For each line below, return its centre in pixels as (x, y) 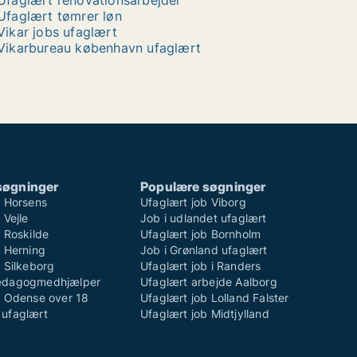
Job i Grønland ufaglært (204, 250)
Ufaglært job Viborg (193, 202)
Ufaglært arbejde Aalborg (209, 282)
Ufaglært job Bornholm (201, 234)
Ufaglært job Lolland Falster (215, 298)
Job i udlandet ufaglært (204, 218)
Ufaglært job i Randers (201, 266)
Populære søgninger (203, 186)
